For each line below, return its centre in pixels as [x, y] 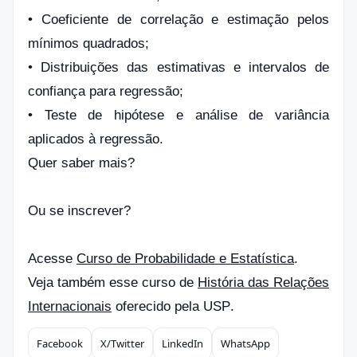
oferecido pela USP [171, 306]
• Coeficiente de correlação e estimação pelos [178, 20]
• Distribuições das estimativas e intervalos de [178, 67]
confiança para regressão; [106, 91]
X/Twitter [122, 343]
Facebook [60, 343]
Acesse [52, 259]
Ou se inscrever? [79, 211]
